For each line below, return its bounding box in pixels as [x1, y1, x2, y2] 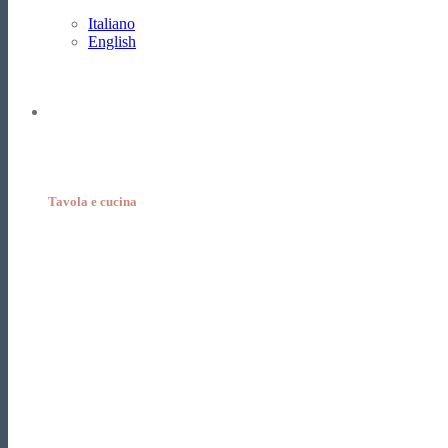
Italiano [88, 15, 135, 32]
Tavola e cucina [48, 194, 137, 210]
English [88, 33, 136, 50]
